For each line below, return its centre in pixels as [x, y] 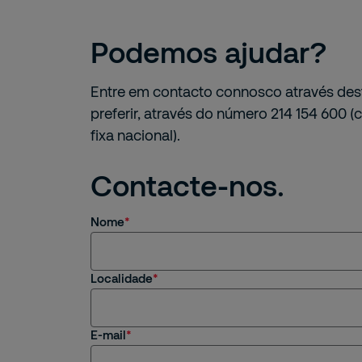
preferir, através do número [181, 113]
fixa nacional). [135, 135]
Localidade [122, 278]
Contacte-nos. [187, 185]
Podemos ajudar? [208, 51]
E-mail [108, 335]
